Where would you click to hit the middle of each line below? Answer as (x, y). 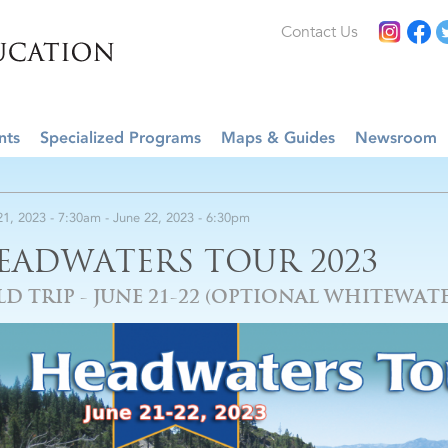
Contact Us (319, 32)
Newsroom (396, 137)
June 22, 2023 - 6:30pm (181, 217)
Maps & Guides (278, 137)
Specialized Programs (120, 137)
